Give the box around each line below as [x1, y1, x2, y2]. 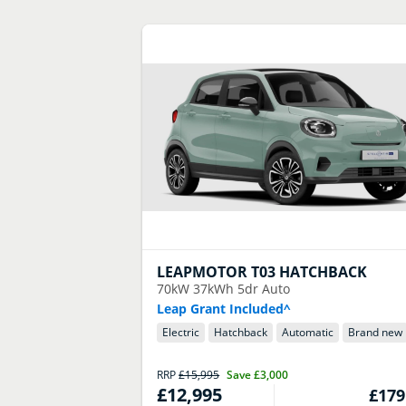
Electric [162, 324, 200, 340]
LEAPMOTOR [157, 261, 248, 282]
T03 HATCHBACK [251, 261, 368, 282]
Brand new [348, 324, 403, 340]
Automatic [282, 324, 334, 340]
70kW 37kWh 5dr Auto [157, 279, 291, 297]
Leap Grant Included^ [157, 299, 291, 317]
